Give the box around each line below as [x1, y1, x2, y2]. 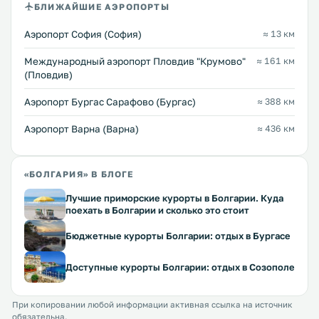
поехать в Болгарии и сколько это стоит [66, 204, 249, 216]
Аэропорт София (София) [24, 28, 142, 41]
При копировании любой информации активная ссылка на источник [12, 300, 293, 310]
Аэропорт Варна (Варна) [24, 123, 139, 135]
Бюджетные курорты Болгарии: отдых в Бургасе [66, 229, 291, 241]
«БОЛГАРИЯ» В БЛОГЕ [24, 169, 134, 180]
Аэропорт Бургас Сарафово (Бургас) [24, 96, 196, 108]
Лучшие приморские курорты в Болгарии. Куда [66, 192, 283, 204]
